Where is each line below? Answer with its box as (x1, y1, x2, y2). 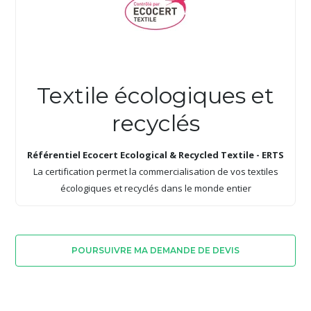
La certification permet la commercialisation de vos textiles (33, 165, 278, 178)
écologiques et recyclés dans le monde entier (60, 181, 251, 194)
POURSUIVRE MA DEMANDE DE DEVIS (72, 244, 239, 255)
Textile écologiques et (37, 81, 274, 109)
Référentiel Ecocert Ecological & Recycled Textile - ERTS (27, 148, 284, 161)
